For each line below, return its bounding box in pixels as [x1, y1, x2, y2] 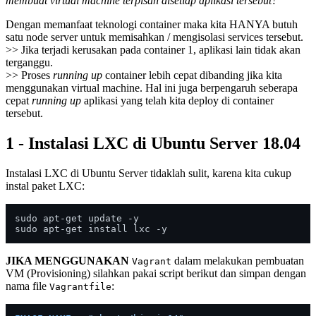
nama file [6, 279, 49, 292]
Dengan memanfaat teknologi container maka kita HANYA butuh [6, 18, 298, 30]
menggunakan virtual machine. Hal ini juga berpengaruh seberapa [6, 81, 298, 94]
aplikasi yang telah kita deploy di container [81, 94, 274, 107]
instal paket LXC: [6, 179, 85, 192]
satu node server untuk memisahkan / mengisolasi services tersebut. [6, 30, 303, 43]
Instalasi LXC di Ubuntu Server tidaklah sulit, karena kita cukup [6, 166, 291, 179]
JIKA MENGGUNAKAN [6, 254, 129, 267]
